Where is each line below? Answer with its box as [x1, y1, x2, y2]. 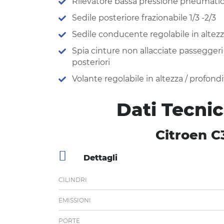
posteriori [72, 57, 110, 67]
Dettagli [83, 152, 117, 162]
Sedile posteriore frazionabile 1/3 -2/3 [72, 12, 216, 22]
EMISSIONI [58, 196, 91, 204]
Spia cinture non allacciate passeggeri [72, 45, 223, 55]
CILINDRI [58, 175, 87, 183]
